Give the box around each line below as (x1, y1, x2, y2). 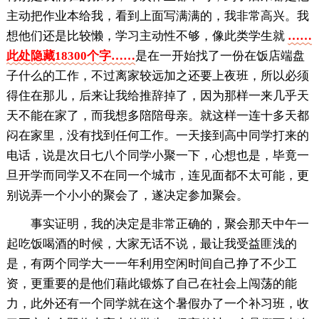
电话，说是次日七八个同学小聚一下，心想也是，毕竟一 (6, 148, 309, 162)
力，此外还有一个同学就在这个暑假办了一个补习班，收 (6, 296, 309, 310)
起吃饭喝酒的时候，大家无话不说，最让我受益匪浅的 (6, 236, 297, 251)
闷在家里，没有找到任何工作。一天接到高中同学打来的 (6, 128, 309, 142)
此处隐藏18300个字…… (6, 48, 135, 63)
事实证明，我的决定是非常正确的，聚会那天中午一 (30, 216, 309, 231)
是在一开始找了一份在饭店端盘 (135, 48, 305, 63)
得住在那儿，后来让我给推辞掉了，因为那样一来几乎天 (6, 88, 309, 103)
